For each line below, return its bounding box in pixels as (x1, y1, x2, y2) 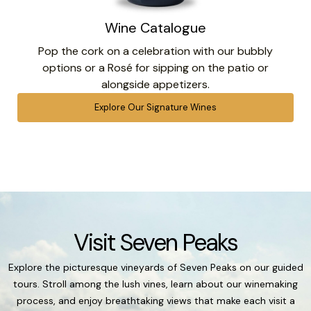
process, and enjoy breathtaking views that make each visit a (16, 294, 295, 307)
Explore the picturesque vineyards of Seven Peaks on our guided (8, 260, 303, 274)
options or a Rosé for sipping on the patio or (42, 60, 269, 75)
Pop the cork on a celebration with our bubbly (38, 43, 273, 58)
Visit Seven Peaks (74, 226, 237, 258)
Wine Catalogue (105, 18, 206, 37)
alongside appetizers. (101, 76, 210, 92)
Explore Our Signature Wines (94, 101, 217, 113)
